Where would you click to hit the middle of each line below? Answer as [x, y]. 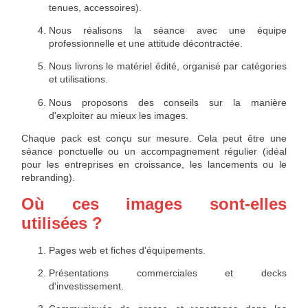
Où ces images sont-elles [154, 203]
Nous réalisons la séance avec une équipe [168, 30]
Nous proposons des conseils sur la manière [168, 102]
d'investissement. [86, 286]
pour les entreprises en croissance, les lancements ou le [154, 165]
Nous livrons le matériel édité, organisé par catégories [168, 66]
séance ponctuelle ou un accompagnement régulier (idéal [154, 152]
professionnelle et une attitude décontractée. [146, 43]
